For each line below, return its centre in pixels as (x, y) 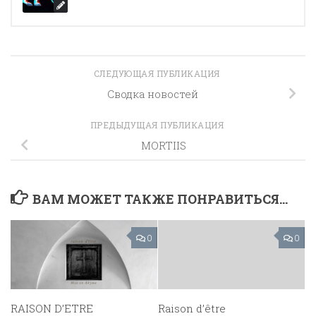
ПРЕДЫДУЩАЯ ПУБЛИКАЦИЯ (158, 125)
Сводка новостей (152, 94)
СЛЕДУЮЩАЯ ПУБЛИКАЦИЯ (158, 74)
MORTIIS (164, 145)
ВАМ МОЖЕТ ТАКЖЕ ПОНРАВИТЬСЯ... (160, 199)
